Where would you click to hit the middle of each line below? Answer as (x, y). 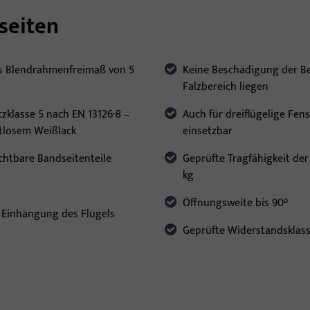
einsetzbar (208, 131)
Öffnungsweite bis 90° (235, 203)
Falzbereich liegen (226, 87)
